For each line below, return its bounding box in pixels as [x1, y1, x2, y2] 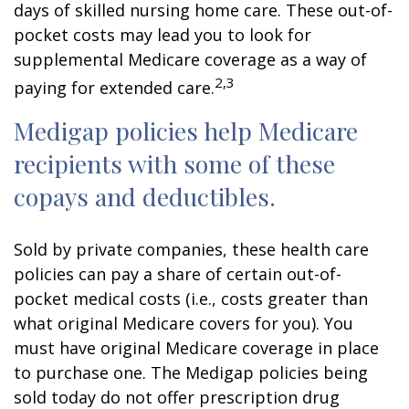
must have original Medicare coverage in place [14, 337, 379, 359]
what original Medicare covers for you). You [14, 312, 353, 334]
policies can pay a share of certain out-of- [14, 263, 341, 285]
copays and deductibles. [14, 180, 276, 213]
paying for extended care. [14, 77, 215, 99]
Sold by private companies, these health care [14, 238, 369, 260]
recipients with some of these [14, 147, 335, 180]
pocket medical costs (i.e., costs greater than [14, 288, 368, 309]
